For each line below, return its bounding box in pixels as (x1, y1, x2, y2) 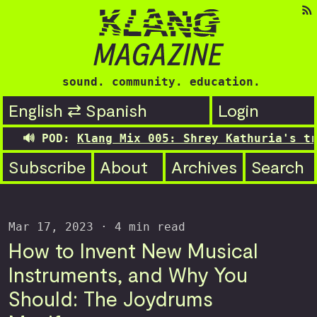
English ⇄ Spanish (8, 100, 147, 120)
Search (251, 156, 304, 177)
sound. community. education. (62, 75, 260, 88)
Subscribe (8, 156, 86, 177)
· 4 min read (93, 220, 185, 234)
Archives (171, 156, 237, 177)
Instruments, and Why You (8, 262, 248, 287)
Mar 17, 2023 (8, 220, 93, 234)
